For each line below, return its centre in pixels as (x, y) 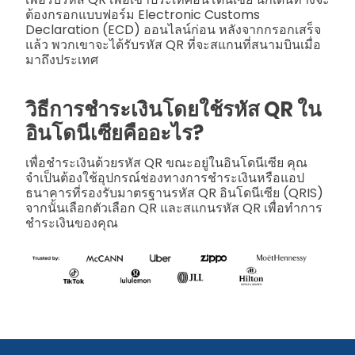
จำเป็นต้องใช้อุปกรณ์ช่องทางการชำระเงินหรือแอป (165, 177)
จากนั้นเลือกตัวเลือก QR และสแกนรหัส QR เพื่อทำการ (174, 208)
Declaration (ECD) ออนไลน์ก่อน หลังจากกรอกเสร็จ (173, 29)
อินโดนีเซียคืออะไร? (115, 134)
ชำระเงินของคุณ (72, 223)
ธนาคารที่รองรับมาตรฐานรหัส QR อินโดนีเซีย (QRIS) (174, 193)
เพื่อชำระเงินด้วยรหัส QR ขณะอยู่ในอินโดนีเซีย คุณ (166, 162)
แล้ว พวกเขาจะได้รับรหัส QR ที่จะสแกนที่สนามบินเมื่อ (173, 44)
